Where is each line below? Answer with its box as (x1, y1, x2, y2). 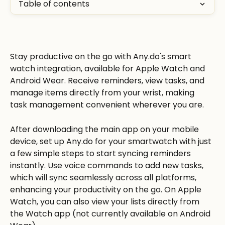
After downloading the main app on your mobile (10, 123, 201, 135)
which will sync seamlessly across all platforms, (10, 171, 198, 183)
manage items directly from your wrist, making (10, 87, 196, 99)
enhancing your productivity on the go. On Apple (10, 183, 203, 195)
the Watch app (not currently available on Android (10, 207, 212, 219)
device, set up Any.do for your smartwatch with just (10, 135, 213, 147)
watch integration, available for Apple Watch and (10, 63, 207, 75)
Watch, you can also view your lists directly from (10, 195, 201, 207)
